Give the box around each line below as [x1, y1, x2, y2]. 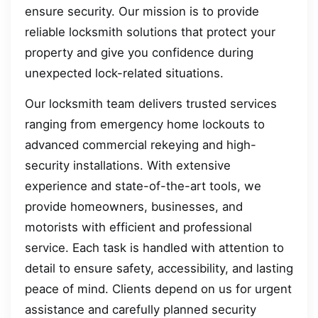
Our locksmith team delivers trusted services [25, 97, 277, 111]
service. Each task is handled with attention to [25, 241, 284, 256]
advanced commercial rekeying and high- [25, 138, 256, 153]
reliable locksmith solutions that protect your [25, 24, 275, 39]
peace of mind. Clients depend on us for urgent [25, 282, 292, 297]
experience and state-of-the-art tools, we [25, 179, 261, 194]
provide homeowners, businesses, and [25, 199, 243, 214]
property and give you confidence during [25, 45, 253, 60]
